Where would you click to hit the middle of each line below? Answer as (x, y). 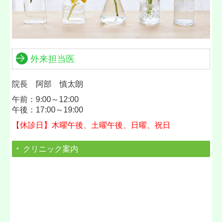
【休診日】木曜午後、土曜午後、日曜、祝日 (91, 125)
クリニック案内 (51, 149)
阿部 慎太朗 (60, 84)
